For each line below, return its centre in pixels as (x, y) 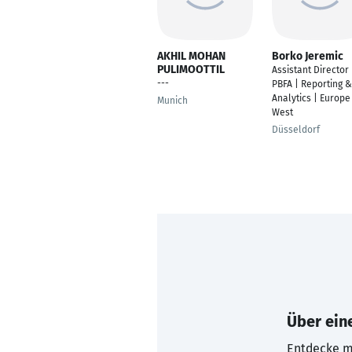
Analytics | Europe (311, 98)
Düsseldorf (296, 130)
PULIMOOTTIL (191, 70)
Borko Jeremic (308, 56)
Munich (172, 101)
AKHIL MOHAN (191, 56)
